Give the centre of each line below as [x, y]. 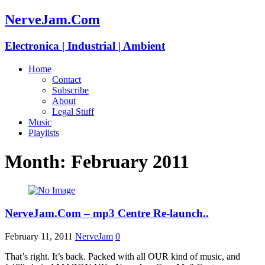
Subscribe [70, 90]
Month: [38, 161]
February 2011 [130, 161]
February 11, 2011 [39, 236]
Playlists [44, 132]
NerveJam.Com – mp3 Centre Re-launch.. [107, 214]
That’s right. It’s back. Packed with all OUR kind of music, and [122, 256]
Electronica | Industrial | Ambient [85, 46]
